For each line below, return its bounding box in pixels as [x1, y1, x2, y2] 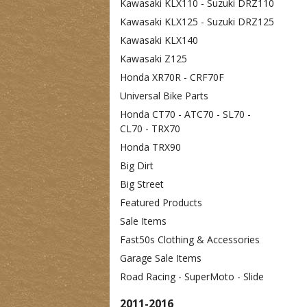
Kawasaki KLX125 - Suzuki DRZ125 [120, 15, 274, 28]
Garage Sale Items [120, 251, 201, 265]
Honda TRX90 [120, 140, 181, 153]
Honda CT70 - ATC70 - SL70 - [120, 108, 251, 121]
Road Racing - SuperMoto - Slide [120, 270, 264, 283]
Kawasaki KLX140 [120, 34, 198, 47]
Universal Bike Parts [120, 89, 208, 102]
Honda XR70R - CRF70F [120, 71, 224, 84]
